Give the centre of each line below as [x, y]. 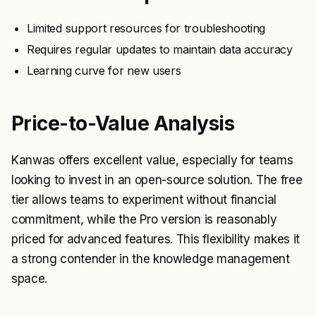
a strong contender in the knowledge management [151, 259]
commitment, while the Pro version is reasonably [144, 220]
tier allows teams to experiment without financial [144, 200]
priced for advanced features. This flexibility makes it [156, 239]
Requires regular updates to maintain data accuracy [160, 50]
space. [30, 279]
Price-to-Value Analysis [123, 124]
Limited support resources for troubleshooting [146, 29]
